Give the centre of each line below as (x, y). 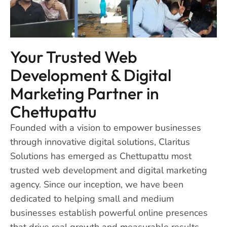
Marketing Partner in (84, 93)
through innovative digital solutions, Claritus (100, 142)
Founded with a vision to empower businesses (105, 127)
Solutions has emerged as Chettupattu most (101, 156)
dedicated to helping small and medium (92, 198)
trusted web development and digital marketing (108, 170)
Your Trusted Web (73, 56)
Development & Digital (90, 75)
